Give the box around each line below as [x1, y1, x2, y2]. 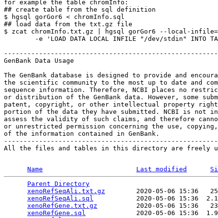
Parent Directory [27, 180, 90, 187]
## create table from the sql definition [4, 6, 156, 13]
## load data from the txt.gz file [4, 20, 132, 28]
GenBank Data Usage [4, 57, 74, 64]
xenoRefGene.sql [27, 209, 86, 217]
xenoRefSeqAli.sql [27, 195, 93, 202]
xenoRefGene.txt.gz [27, 202, 97, 209]
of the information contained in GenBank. [4, 130, 160, 137]
